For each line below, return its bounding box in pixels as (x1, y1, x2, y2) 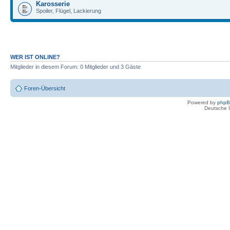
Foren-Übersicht (24, 85, 65, 91)
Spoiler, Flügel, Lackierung (36, 7, 101, 14)
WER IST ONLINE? (10, 54, 60, 60)
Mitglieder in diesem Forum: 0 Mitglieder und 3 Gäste (10, 64, 141, 70)
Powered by (187, 99, 217, 105)
